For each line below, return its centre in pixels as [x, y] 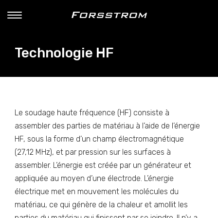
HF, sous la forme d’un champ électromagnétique [99, 139]
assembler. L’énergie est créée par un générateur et [103, 165]
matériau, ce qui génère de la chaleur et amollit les [101, 205]
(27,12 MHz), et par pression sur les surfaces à [93, 152]
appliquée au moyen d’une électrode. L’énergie [94, 178]
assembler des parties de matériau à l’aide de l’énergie [107, 126]
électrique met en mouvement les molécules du [97, 191]
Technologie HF [64, 53]
